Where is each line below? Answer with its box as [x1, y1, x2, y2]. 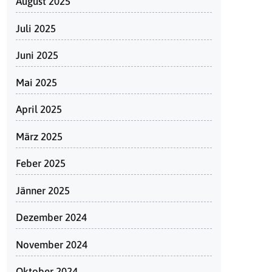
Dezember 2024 [16, 211, 87, 223]
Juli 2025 [16, 22, 56, 35]
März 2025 [16, 130, 63, 143]
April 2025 [16, 103, 62, 115]
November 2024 [16, 238, 87, 251]
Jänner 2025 [16, 184, 70, 197]
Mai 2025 [16, 76, 57, 89]
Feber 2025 [16, 157, 66, 169]
